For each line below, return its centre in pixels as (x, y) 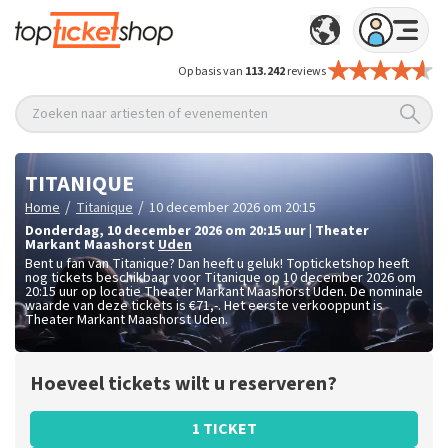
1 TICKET (224, 429)
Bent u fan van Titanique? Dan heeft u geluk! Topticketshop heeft (217, 264)
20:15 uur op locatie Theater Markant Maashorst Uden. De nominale (224, 292)
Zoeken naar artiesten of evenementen (150, 113)
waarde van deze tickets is (107, 306)
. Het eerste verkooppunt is (300, 306)
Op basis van (212, 72)
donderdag (66, 231)
